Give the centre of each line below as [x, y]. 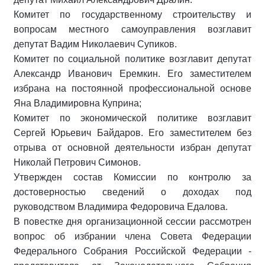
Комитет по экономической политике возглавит [132, 118]
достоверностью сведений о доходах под [132, 192]
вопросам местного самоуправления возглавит [132, 29]
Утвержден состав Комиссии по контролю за [132, 177]
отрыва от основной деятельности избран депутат [132, 147]
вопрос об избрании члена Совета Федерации [132, 236]
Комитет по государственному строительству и [132, 14]
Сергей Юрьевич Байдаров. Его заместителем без [132, 132]
